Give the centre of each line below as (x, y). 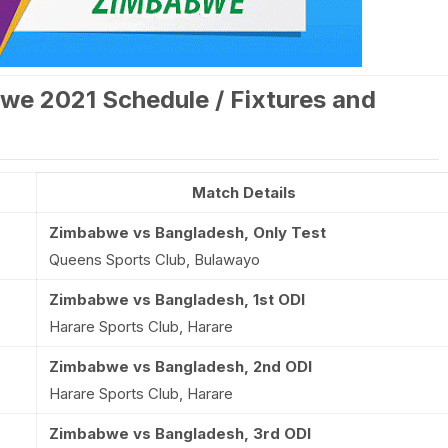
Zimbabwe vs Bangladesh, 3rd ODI (179, 433)
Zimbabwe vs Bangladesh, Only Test (187, 232)
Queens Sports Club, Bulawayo (154, 259)
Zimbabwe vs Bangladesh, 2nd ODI (180, 366)
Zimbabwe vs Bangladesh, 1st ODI (176, 299)
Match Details (243, 192)
